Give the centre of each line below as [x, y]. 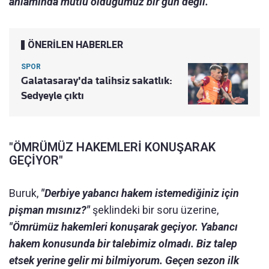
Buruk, [25, 193]
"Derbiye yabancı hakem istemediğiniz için [140, 193]
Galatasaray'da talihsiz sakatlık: [97, 80]
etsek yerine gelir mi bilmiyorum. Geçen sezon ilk [124, 260]
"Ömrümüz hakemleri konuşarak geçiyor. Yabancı [123, 226]
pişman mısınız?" [51, 210]
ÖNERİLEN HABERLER [75, 44]
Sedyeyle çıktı [53, 95]
